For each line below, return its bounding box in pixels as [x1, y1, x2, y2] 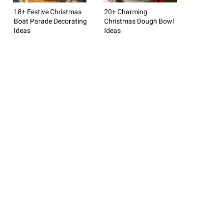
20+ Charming [104, 7, 147, 16]
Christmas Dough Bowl [104, 17, 174, 25]
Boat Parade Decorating [14, 17, 87, 25]
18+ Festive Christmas [14, 7, 82, 16]
